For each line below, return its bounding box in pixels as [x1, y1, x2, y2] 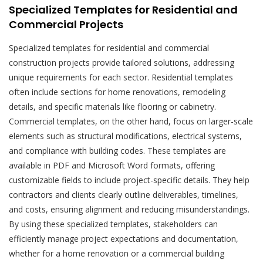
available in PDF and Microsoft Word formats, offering [9, 159, 215, 171]
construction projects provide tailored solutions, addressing [9, 56, 234, 68]
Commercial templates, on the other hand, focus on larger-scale [9, 115, 253, 127]
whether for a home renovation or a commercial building [9, 247, 224, 259]
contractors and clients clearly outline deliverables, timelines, [9, 188, 238, 200]
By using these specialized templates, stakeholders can [9, 218, 218, 230]
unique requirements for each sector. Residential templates [9, 71, 233, 83]
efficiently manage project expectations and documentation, [9, 232, 238, 244]
